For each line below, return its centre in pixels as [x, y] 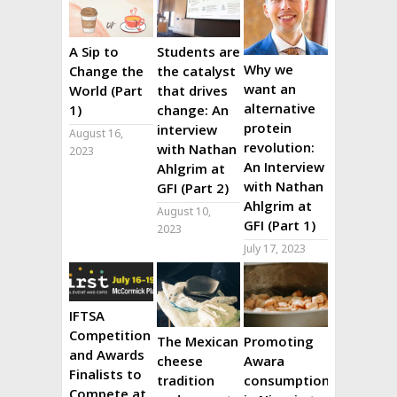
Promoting [279, 341]
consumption [287, 380]
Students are [198, 52]
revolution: [280, 147]
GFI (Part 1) [280, 225]
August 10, [183, 212]
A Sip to [93, 52]
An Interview [284, 166]
